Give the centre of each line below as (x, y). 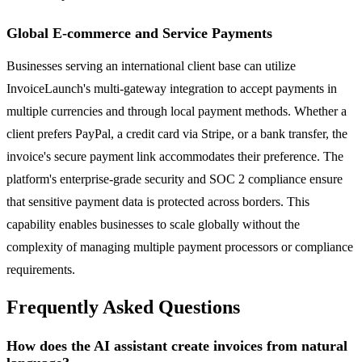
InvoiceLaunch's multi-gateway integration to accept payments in (172, 88)
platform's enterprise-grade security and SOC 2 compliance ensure (175, 179)
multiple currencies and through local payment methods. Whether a (177, 111)
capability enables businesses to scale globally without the (153, 224)
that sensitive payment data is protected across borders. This (158, 201)
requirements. (41, 269)
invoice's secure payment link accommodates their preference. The (175, 156)
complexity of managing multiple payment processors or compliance (180, 246)
